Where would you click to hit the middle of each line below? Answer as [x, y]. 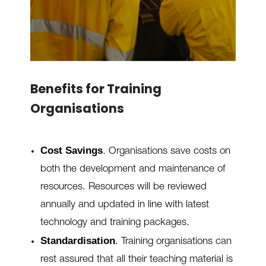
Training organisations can [176, 242]
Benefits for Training [96, 88]
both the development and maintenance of [132, 169]
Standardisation [77, 240]
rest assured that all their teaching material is [136, 259]
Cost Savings [71, 150]
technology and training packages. [115, 223]
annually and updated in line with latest [124, 205]
